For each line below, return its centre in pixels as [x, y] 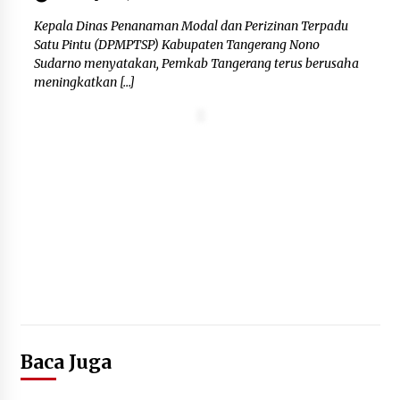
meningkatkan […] [84, 83]
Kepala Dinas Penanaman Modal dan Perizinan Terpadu [191, 26]
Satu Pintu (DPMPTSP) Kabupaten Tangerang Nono [176, 45]
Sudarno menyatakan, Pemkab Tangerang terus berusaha [196, 64]
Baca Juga [66, 362]
